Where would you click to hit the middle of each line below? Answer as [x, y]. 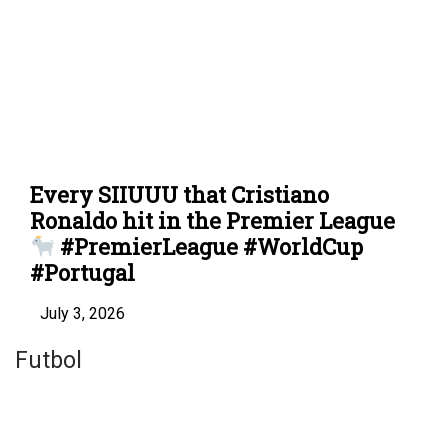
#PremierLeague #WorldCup [209, 247]
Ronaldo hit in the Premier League [212, 221]
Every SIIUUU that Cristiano [179, 195]
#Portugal [82, 273]
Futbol [48, 361]
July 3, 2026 [82, 314]
